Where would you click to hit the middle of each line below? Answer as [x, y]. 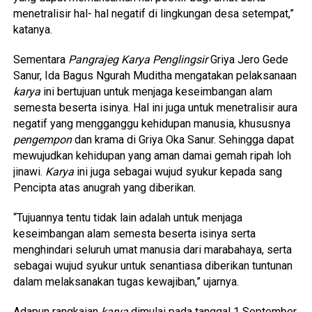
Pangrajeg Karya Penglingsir [138, 60]
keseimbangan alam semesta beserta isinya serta [134, 234]
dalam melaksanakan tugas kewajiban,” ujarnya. [126, 282]
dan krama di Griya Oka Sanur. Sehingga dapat [182, 140]
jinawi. [29, 172]
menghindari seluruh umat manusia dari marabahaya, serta [152, 250]
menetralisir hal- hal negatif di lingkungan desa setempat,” [153, 14]
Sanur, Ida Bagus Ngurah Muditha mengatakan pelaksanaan [155, 76]
